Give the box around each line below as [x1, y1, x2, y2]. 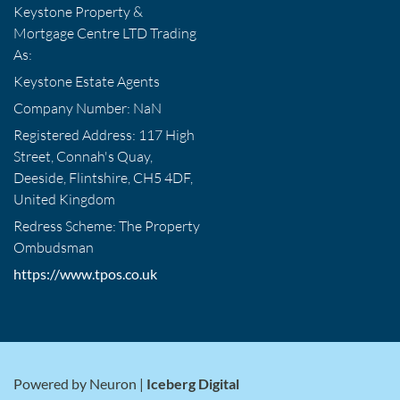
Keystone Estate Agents [13, 72, 160, 91]
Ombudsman [13, 238, 94, 257]
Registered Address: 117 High [13, 126, 195, 145]
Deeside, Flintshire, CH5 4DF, [13, 169, 193, 187]
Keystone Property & [13, 3, 143, 21]
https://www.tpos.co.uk [13, 265, 157, 283]
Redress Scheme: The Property [13, 217, 200, 236]
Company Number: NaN [13, 99, 162, 118]
